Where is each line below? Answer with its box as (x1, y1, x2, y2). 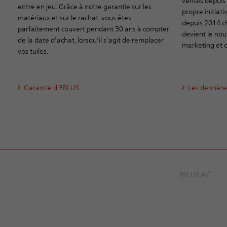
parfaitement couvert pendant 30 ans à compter (18, 23, 169, 33)
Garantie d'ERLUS (24, 82, 79, 92)
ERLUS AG (179, 169, 211, 179)
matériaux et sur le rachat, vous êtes (18, 12, 131, 22)
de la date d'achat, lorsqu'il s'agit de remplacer (18, 34, 164, 45)
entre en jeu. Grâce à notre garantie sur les (18, 1, 152, 11)
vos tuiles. (18, 46, 48, 56)
